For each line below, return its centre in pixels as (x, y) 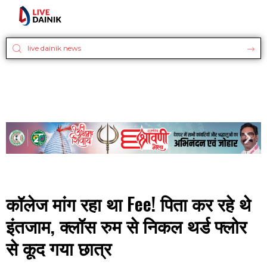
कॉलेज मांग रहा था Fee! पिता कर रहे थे (128, 204)
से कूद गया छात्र (59, 248)
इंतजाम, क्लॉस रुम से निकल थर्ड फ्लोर (126, 226)
